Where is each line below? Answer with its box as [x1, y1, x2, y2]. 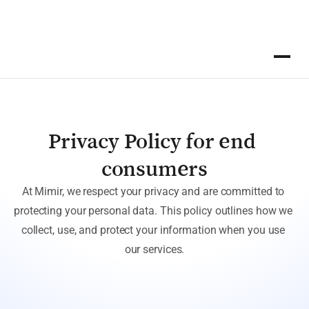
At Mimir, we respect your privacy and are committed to [21, 185, 285, 198]
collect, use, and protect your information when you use [21, 223, 286, 237]
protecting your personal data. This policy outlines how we [14, 204, 293, 217]
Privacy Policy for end [48, 130, 256, 152]
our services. [124, 243, 185, 256]
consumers [101, 157, 208, 179]
